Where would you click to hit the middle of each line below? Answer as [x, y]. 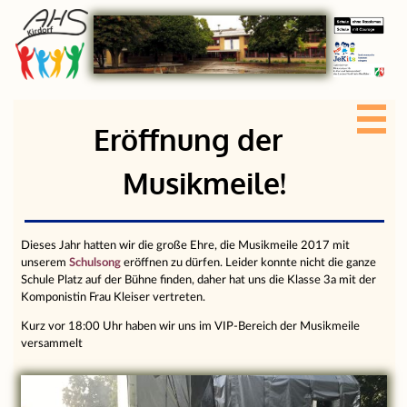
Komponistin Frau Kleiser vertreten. [114, 297]
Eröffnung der [189, 139]
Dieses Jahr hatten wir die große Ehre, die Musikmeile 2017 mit [186, 245]
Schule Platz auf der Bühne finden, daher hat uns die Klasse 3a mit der [199, 280]
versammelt [52, 343]
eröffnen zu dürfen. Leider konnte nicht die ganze [249, 263]
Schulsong [95, 263]
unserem [45, 263]
